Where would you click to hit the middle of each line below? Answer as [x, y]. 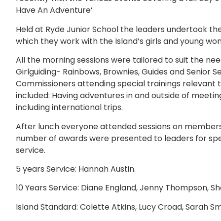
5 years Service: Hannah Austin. [76, 169]
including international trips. [69, 108]
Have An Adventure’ [54, 10]
